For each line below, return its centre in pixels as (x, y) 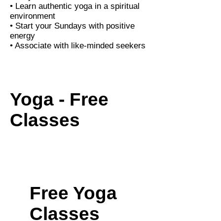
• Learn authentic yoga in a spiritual (75, 6)
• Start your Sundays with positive (72, 26)
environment (33, 16)
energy (22, 36)
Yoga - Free (59, 100)
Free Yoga (73, 193)
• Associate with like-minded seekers (78, 46)
